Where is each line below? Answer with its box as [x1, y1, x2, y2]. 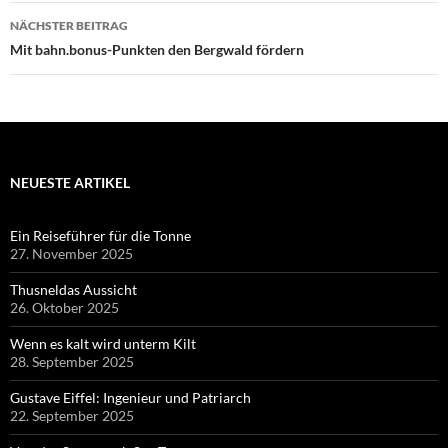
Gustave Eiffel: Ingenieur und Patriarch [10, 388, 251, 406]
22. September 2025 [10, 406, 134, 424]
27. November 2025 [10, 244, 133, 262]
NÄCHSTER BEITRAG [10, 17, 128, 33]
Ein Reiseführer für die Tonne [10, 226, 191, 244]
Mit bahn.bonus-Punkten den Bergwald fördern [10, 40, 304, 58]
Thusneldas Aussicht [10, 280, 137, 298]
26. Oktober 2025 [10, 298, 119, 316]
